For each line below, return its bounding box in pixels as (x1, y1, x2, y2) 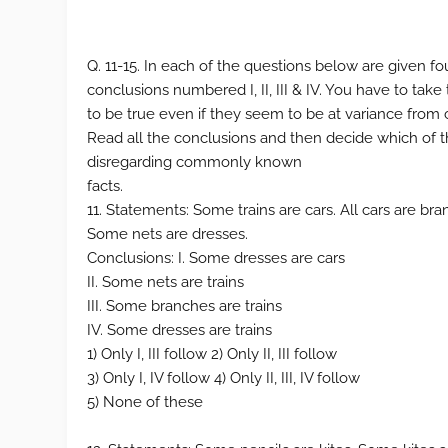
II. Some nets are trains (87, 273, 245, 291)
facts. (87, 177, 124, 195)
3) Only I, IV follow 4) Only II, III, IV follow (87, 369, 361, 387)
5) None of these (87, 393, 204, 411)
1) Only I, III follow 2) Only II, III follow (87, 345, 338, 363)
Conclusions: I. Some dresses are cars (87, 249, 346, 267)
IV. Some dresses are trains (87, 321, 273, 339)
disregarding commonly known (87, 153, 303, 171)
